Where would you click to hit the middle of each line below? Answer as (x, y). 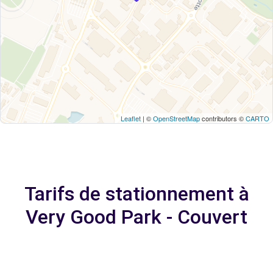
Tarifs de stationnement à (136, 194)
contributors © (223, 118)
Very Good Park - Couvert (136, 217)
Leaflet (131, 118)
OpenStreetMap (176, 118)
